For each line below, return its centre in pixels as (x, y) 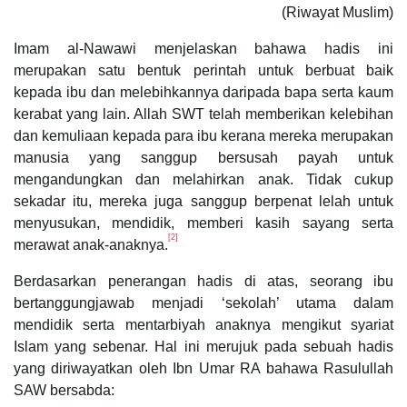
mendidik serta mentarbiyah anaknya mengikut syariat (203, 324)
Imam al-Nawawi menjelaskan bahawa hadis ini (203, 48)
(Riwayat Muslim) (338, 12)
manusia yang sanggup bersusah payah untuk (203, 157)
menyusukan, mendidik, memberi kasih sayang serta (203, 223)
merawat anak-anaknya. (91, 244)
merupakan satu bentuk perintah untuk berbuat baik (203, 70)
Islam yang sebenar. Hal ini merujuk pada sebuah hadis (203, 346)
